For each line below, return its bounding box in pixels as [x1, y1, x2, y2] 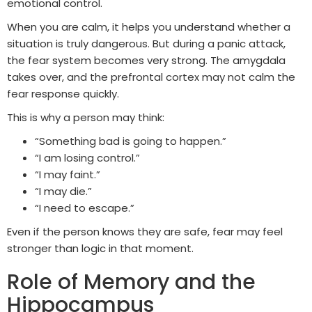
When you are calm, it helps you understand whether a [7, 19, 290, 35]
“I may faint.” [35, 167, 100, 182]
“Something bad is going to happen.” [35, 134, 226, 149]
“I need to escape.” [35, 201, 134, 216]
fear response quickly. [7, 86, 119, 102]
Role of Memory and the [7, 267, 256, 297]
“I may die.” [35, 184, 92, 199]
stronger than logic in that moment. [7, 241, 194, 256]
